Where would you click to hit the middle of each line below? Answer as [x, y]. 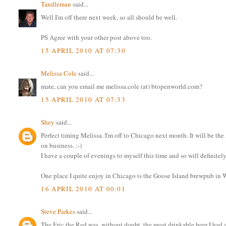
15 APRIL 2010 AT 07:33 [83, 99]
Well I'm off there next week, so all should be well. [109, 17]
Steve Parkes [58, 211]
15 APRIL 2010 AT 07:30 [83, 50]
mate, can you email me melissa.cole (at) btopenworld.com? [122, 87]
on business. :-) [62, 146]
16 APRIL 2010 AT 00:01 [83, 188]
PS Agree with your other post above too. [97, 38]
